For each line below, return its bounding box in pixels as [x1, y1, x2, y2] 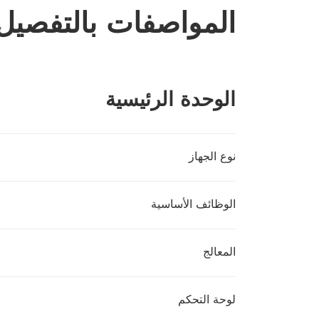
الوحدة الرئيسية [105, 87, 236, 111]
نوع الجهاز [189, 150, 236, 163]
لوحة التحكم [178, 293, 236, 306]
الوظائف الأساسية [151, 197, 236, 211]
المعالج [203, 245, 236, 258]
